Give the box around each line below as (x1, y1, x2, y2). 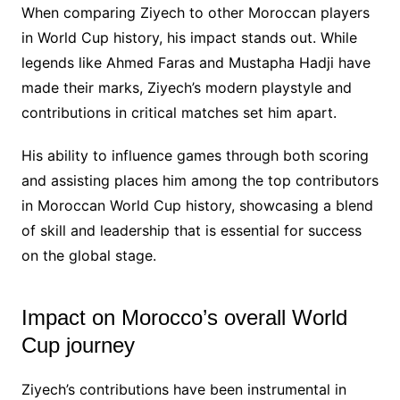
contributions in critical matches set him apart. (21, 103, 337, 121)
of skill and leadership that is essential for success (21, 221, 362, 239)
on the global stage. (21, 246, 156, 264)
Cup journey (21, 332, 135, 357)
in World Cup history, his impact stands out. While (21, 28, 357, 46)
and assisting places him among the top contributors (21, 171, 379, 189)
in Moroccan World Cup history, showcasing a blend (21, 196, 373, 214)
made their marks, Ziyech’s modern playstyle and (21, 78, 352, 96)
